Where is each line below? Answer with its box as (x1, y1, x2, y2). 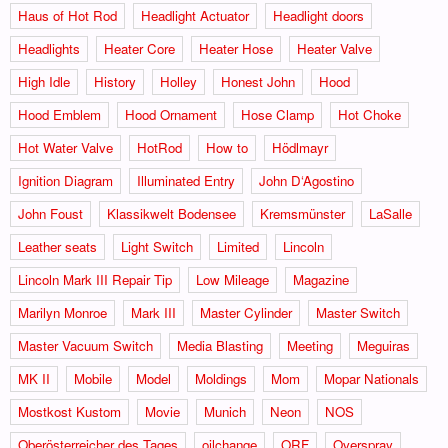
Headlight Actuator (141, 5, 249, 25)
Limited (217, 236, 259, 256)
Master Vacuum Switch (18, 335, 153, 355)
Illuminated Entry (137, 170, 235, 190)
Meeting (287, 335, 333, 355)
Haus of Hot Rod (18, 5, 117, 25)
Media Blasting (177, 335, 263, 355)
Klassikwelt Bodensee (107, 203, 236, 223)
